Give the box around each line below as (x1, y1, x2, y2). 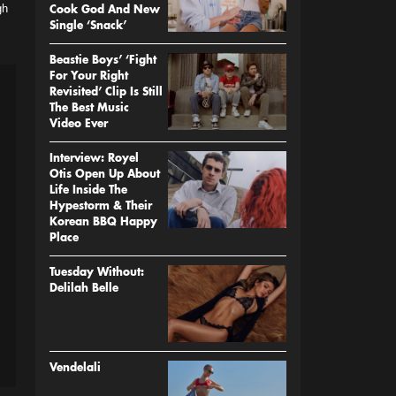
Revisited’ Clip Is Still (49, 88, 163, 98)
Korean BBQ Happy (49, 217, 157, 228)
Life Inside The (49, 186, 127, 196)
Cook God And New (49, 5, 160, 16)
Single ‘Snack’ (49, 21, 126, 32)
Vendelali (49, 362, 101, 374)
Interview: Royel (49, 154, 139, 164)
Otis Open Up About (49, 170, 160, 180)
